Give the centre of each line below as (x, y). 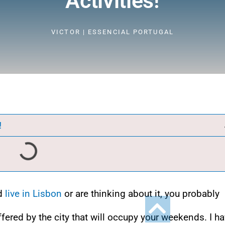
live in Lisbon (33, 193)
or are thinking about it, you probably (141, 193)
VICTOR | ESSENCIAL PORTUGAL (113, 32)
